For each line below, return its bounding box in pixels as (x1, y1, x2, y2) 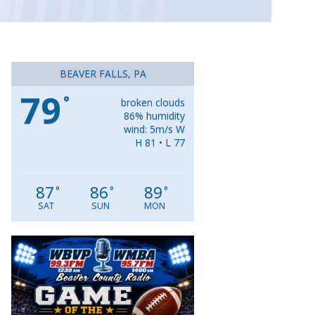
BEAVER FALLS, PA (59, 67, 146, 81)
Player (211, 253, 244, 269)
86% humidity (124, 109, 185, 123)
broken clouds (121, 96, 185, 110)
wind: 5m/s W (124, 122, 185, 136)
